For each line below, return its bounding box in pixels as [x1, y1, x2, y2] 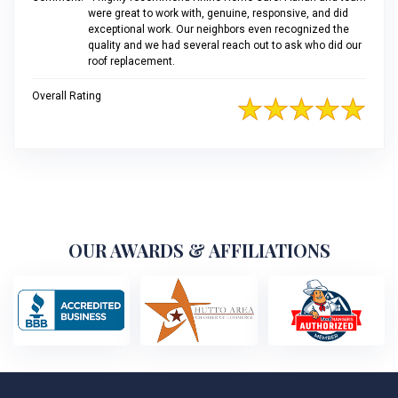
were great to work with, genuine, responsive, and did [88, 7, 348, 20]
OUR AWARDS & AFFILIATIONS [68, 238, 330, 262]
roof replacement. [88, 55, 175, 68]
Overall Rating [32, 90, 101, 102]
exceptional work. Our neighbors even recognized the [88, 23, 349, 36]
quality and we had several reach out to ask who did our [88, 39, 362, 52]
